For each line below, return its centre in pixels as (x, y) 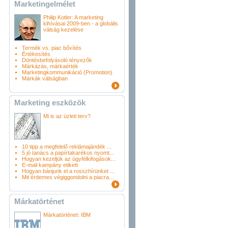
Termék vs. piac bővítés (52, 48)
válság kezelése (63, 30)
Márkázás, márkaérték (50, 66)
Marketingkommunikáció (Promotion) (67, 72)
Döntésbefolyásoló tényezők (57, 60)
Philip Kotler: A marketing (73, 17)
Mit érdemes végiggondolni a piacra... (68, 177)
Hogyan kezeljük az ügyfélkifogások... (69, 159)
